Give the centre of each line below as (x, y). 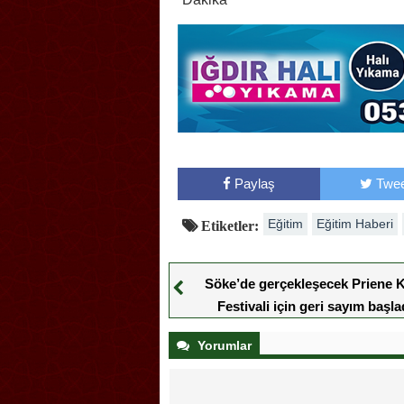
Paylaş (254, 184)
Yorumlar (223, 346)
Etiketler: (228, 226)
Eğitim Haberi (355, 224)
